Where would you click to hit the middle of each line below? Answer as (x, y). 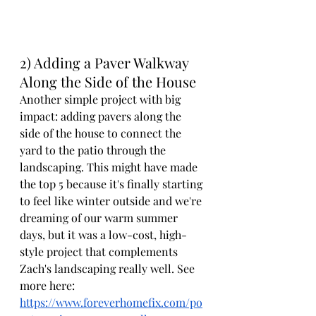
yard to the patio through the (94, 150)
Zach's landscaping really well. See (109, 268)
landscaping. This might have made (110, 166)
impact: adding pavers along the (102, 116)
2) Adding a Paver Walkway (106, 62)
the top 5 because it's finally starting (113, 183)
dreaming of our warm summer (100, 217)
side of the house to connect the (102, 133)
